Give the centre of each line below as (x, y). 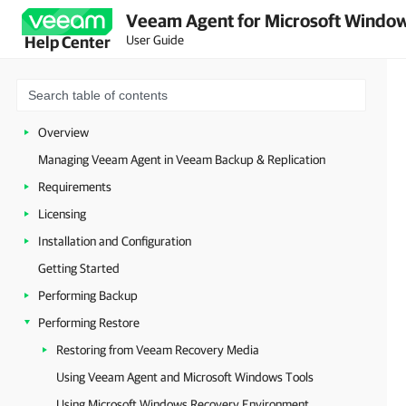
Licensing (62, 214)
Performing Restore (89, 323)
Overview (63, 132)
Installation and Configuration (115, 241)
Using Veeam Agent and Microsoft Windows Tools (185, 377)
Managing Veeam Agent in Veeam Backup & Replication (182, 159)
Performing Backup (88, 295)
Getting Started (79, 268)
